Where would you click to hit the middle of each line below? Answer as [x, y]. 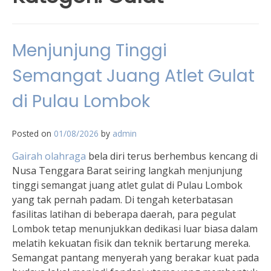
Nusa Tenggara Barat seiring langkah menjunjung [127, 171]
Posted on [33, 133]
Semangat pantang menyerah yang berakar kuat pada [135, 258]
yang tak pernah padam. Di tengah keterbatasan [122, 200]
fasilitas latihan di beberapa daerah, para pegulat [124, 214]
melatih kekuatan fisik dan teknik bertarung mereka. [131, 243]
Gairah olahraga [49, 156]
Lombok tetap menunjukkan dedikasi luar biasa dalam [135, 229]
